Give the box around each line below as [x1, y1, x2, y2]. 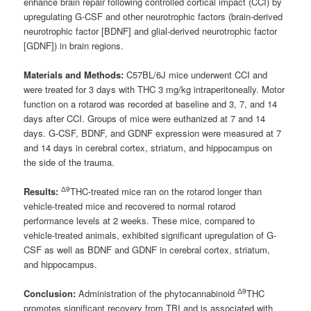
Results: [24, 185, 59, 199]
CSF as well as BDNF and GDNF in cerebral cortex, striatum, [24, 243, 271, 257]
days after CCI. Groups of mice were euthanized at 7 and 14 [24, 112, 266, 126]
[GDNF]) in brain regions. [24, 38, 127, 52]
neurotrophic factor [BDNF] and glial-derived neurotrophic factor [24, 24, 278, 37]
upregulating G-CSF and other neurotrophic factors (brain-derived [24, 9, 283, 23]
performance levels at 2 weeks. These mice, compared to [24, 214, 255, 228]
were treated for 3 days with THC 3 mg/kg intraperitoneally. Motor [24, 83, 285, 96]
